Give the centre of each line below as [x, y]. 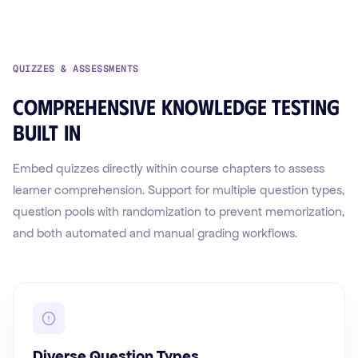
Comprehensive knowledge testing [176, 106]
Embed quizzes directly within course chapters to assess [169, 169]
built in [47, 132]
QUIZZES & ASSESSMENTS [76, 69]
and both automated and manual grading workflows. [155, 233]
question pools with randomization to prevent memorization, [179, 212]
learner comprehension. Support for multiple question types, [179, 190]
